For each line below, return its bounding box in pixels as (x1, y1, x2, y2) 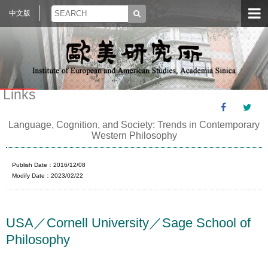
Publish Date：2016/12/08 (12, 162, 86, 168)
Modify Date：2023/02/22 (12, 172, 84, 179)
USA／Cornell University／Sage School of (6, 215, 251, 230)
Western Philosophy (91, 130, 177, 141)
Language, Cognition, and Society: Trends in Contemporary (8, 120, 260, 130)
